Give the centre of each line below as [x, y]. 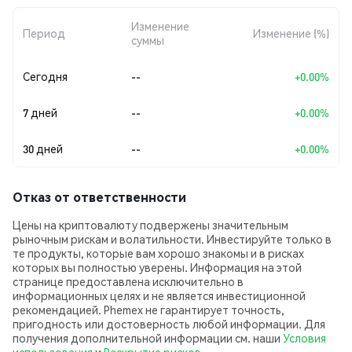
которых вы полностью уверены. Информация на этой [157, 267]
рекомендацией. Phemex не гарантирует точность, [148, 310]
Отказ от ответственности [99, 197]
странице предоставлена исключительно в [128, 281]
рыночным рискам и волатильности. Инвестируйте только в [172, 239]
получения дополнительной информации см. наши [148, 338]
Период [44, 33]
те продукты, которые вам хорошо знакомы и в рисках [158, 253]
